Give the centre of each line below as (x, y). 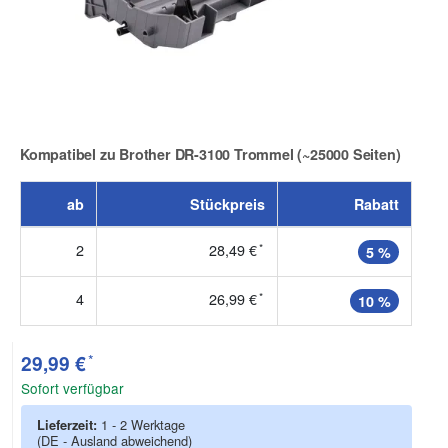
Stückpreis (227, 203)
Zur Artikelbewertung (90, 167)
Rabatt (376, 203)
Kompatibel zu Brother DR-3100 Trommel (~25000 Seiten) (210, 154)
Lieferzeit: (69, 425)
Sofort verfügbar (72, 388)
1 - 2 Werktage (143, 425)
